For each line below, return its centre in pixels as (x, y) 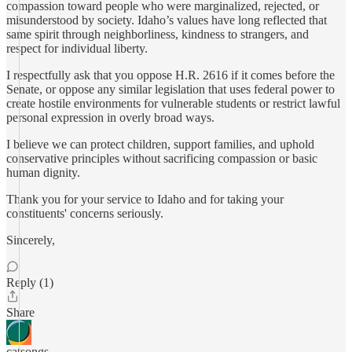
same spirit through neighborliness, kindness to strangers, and (158, 34)
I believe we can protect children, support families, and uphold (160, 144)
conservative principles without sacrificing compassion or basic (162, 158)
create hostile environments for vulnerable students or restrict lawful (173, 103)
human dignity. (43, 172)
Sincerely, (31, 240)
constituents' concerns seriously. (85, 213)
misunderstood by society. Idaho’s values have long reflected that (167, 20)
